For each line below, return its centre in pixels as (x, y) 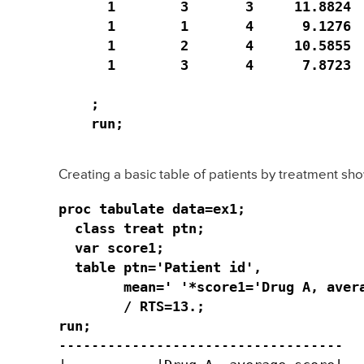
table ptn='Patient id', (164, 267)
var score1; (111, 247)
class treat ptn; (132, 228)
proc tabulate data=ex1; (152, 208)
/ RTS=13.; (132, 306)
